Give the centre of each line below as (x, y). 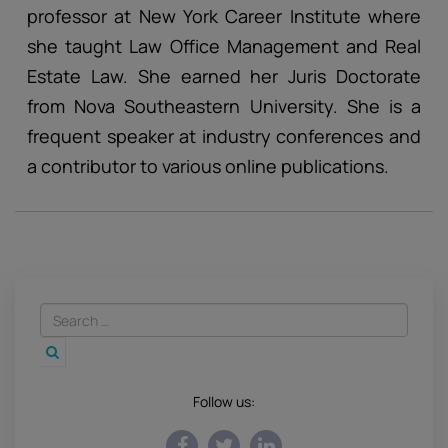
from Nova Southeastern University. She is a (224, 106)
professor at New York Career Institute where (224, 16)
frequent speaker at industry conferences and (224, 136)
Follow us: (224, 401)
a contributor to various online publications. (208, 166)
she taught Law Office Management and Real (224, 46)
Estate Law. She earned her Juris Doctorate (224, 76)
